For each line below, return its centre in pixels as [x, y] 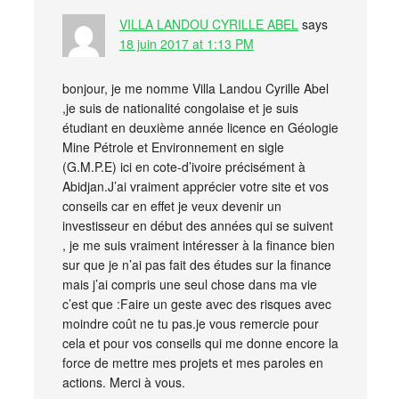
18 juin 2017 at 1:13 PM [186, 43]
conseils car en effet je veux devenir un [171, 205]
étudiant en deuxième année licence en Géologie [200, 127]
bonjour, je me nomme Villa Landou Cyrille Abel [195, 88]
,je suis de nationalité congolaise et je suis [180, 107]
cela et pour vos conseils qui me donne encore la [200, 342]
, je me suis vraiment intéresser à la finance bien [198, 244]
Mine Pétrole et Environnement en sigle [173, 147]
